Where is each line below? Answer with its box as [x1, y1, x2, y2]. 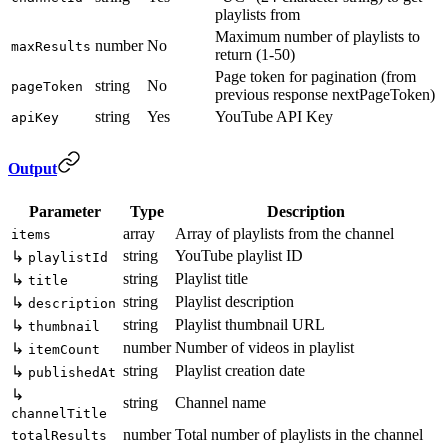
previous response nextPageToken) [215, 86, 435, 104]
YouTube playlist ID [175, 246, 303, 264]
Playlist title [175, 269, 248, 287]
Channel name [175, 393, 266, 411]
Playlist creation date [175, 361, 305, 379]
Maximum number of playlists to [215, 28, 420, 46]
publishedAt [28, 364, 116, 380]
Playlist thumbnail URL [175, 315, 325, 333]
